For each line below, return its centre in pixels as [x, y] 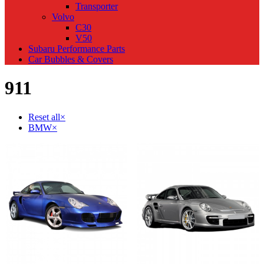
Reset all [44, 117]
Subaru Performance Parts [77, 49]
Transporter [97, 6]
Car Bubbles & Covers [71, 60]
